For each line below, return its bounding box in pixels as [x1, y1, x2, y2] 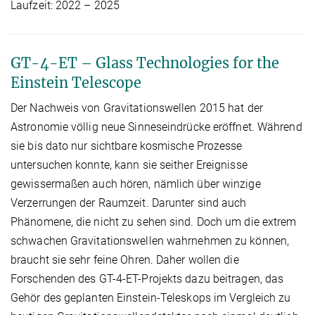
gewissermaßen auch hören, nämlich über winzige [11, 176, 261, 191]
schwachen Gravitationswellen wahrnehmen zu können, [11, 233, 290, 247]
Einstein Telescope [11, 73, 141, 91]
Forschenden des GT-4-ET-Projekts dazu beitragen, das [11, 271, 284, 285]
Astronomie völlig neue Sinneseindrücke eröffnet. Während [11, 120, 302, 134]
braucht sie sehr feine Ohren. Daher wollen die [11, 252, 239, 266]
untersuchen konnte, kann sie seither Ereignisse [11, 157, 247, 172]
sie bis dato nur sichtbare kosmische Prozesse [11, 139, 243, 153]
